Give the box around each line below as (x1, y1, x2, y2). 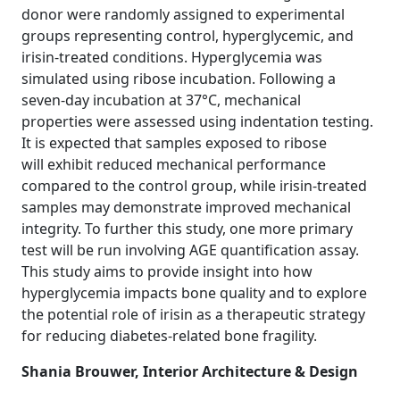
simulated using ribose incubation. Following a (21, 69, 336, 88)
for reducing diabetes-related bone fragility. (21, 326, 317, 346)
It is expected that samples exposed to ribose (21, 133, 327, 153)
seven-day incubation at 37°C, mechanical (21, 90, 301, 110)
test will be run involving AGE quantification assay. (21, 240, 359, 260)
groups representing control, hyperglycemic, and (21, 26, 354, 46)
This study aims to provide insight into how (21, 262, 312, 281)
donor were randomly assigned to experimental (21, 4, 345, 24)
